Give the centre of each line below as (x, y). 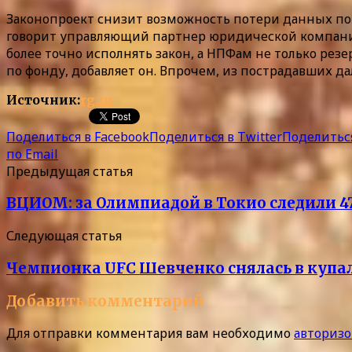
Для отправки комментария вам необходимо (150, 334)
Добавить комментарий (105, 301)
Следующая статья (64, 236)
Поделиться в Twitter (216, 136)
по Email (32, 154)
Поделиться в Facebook (78, 136)
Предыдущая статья (70, 171)
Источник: (43, 99)
